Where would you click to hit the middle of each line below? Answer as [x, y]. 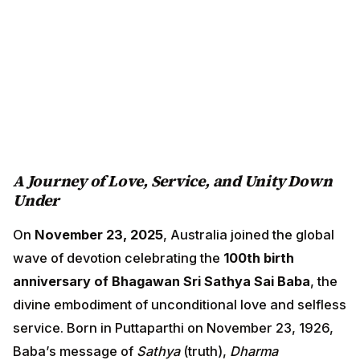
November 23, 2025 [99, 235]
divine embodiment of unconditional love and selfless [180, 305]
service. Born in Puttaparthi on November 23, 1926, [173, 328]
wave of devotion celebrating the [118, 258]
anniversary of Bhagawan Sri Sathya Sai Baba [162, 282]
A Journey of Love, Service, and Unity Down [173, 180]
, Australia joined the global [249, 235]
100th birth [259, 258]
